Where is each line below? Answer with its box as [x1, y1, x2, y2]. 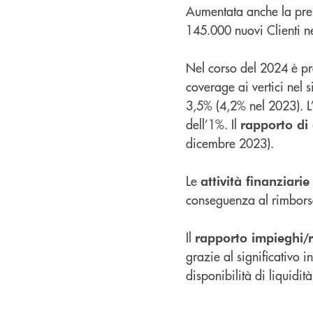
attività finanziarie [201, 172, 310, 189]
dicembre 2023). [186, 133, 274, 152]
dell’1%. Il [186, 115, 240, 133]
